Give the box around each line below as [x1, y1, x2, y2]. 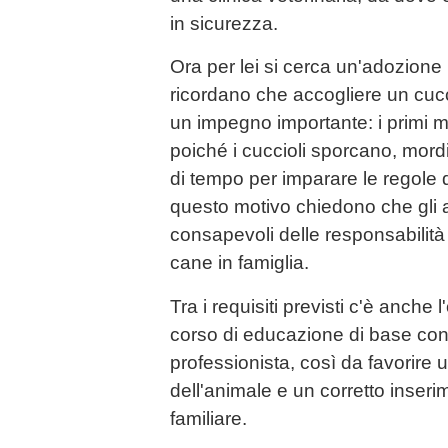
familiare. [170, 407, 247, 429]
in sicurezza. [170, 13, 278, 35]
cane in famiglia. [170, 252, 309, 274]
